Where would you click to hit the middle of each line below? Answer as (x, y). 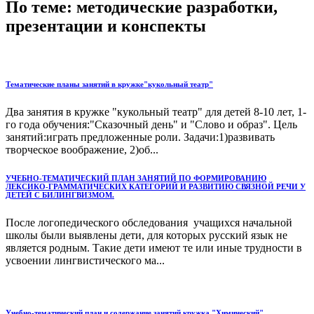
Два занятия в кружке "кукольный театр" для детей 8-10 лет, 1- (156, 112)
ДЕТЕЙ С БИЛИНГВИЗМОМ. (60, 195)
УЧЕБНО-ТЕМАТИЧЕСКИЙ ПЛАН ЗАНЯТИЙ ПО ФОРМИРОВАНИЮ (136, 178)
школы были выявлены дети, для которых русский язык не (146, 235)
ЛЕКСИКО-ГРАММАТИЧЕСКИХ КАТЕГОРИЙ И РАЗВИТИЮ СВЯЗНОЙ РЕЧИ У (156, 187)
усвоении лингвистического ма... (85, 261)
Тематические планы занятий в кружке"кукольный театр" (109, 84)
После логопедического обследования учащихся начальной (149, 223)
